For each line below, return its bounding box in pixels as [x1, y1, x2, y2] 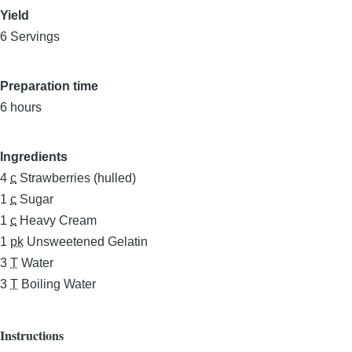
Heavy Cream [20, 214, 97, 227]
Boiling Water [21, 277, 96, 291]
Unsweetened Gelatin [27, 235, 148, 248]
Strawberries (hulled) [20, 171, 136, 185]
